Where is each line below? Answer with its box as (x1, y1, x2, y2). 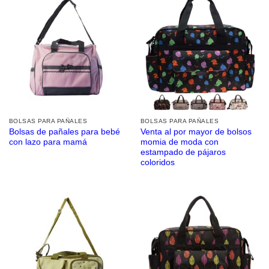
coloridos (140, 157, 175, 167)
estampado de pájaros (140, 147, 226, 157)
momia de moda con (140, 137, 219, 147)
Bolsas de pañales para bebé (8, 127, 120, 136)
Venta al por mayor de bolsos (140, 127, 252, 136)
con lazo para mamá (8, 137, 87, 147)
